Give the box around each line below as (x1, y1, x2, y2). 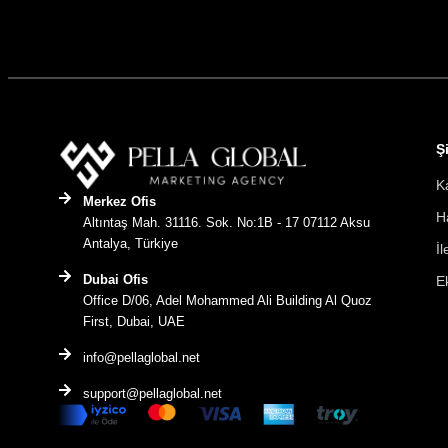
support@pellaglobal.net (82, 386, 222, 402)
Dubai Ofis (82, 272, 148, 288)
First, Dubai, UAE (82, 314, 185, 330)
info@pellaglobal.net (82, 350, 200, 366)
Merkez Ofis (82, 194, 156, 210)
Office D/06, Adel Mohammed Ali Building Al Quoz (82, 293, 372, 309)
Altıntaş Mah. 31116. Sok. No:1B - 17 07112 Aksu (82, 215, 370, 231)
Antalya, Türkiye (82, 236, 178, 252)
